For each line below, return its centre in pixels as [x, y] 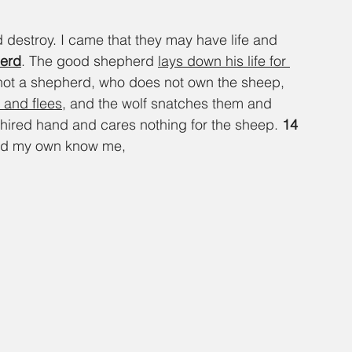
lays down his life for [224, 61]
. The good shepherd [90, 61]
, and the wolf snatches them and [169, 104]
